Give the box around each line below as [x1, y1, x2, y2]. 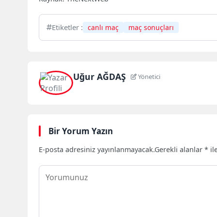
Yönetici [137, 72, 161, 81]
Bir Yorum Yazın [48, 125, 113, 137]
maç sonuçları [128, 22, 174, 32]
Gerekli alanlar [155, 144, 205, 154]
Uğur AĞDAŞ [73, 71, 126, 83]
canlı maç [88, 22, 119, 32]
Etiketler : [52, 22, 83, 32]
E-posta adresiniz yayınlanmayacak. [39, 144, 155, 154]
